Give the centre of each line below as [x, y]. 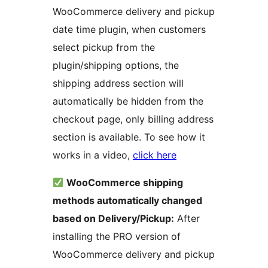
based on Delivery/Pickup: [113, 219]
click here [155, 155]
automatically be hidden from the [128, 101]
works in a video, [93, 155]
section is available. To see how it [129, 137]
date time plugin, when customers [129, 30]
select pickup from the [104, 48]
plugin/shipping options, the [116, 66]
